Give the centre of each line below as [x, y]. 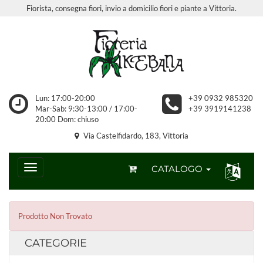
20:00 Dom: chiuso [67, 119]
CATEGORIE [56, 243]
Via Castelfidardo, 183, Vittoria [135, 136]
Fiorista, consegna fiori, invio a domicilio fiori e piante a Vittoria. [131, 8]
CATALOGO [178, 169]
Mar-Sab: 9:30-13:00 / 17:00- [86, 109]
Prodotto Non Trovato [55, 216]
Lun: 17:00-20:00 [65, 98]
